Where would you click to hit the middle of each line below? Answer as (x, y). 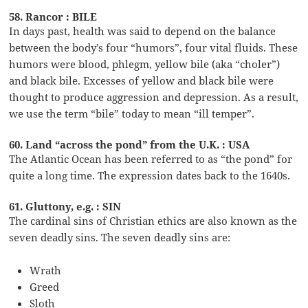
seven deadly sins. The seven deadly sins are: (120, 237)
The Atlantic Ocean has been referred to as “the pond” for (151, 158)
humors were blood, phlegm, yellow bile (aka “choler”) (145, 64)
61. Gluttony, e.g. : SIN (65, 206)
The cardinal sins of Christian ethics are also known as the (153, 220)
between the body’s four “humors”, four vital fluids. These (154, 47)
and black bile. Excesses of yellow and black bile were (142, 80)
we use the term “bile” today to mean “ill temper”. (132, 113)
